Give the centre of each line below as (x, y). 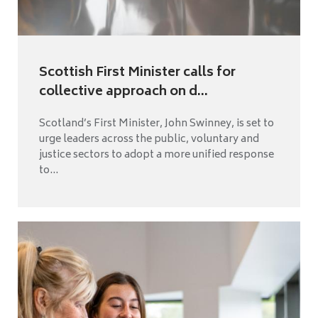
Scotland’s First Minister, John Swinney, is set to (157, 124)
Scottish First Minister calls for (137, 73)
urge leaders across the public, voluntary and (149, 139)
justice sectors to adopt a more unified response (157, 155)
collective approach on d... (124, 92)
